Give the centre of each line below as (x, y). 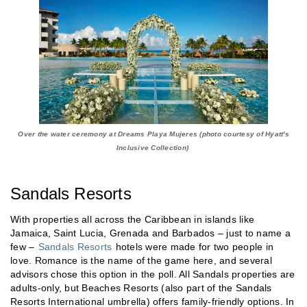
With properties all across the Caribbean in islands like (132, 220)
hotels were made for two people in (193, 247)
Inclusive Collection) (153, 148)
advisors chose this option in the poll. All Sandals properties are (153, 274)
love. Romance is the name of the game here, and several (141, 261)
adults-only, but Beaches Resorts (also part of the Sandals (141, 288)
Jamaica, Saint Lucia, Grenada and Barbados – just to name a (150, 233)
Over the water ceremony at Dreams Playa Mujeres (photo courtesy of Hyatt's (153, 134)
